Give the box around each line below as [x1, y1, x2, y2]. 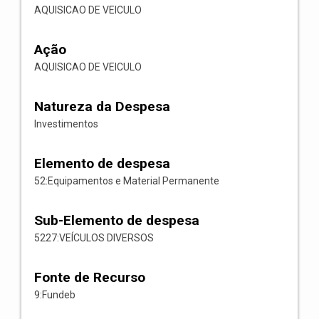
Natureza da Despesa [34, 98, 170, 115]
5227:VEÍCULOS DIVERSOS [34, 232, 154, 244]
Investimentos [34, 118, 98, 130]
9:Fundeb [34, 289, 75, 300]
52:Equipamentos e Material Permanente [34, 175, 219, 187]
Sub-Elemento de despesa [34, 212, 199, 229]
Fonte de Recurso [34, 269, 145, 286]
